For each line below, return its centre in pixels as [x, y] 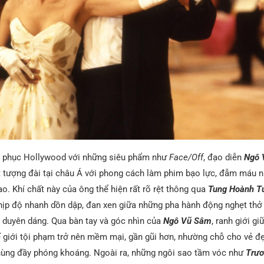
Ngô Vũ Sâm [187, 221]
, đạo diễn [223, 157]
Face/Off [186, 157]
